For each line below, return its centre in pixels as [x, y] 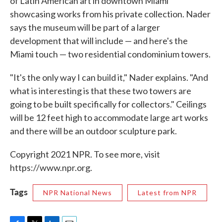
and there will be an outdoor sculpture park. [93, 131]
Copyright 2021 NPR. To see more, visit [85, 154]
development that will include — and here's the [99, 40]
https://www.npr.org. [51, 167]
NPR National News [78, 192]
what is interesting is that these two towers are [101, 90]
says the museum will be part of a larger [85, 27]
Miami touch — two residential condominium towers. [110, 54]
